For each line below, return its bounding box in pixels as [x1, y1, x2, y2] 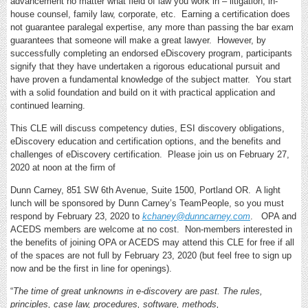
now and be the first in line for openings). [10, 263, 172, 274]
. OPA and [250, 211, 296, 221]
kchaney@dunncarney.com [142, 211, 250, 221]
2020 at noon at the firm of [10, 162, 115, 173]
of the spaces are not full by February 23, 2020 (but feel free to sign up [10, 250, 291, 261]
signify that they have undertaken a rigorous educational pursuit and [10, 61, 280, 71]
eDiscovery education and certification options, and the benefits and [10, 136, 280, 146]
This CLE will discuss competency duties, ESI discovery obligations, [10, 123, 285, 133]
